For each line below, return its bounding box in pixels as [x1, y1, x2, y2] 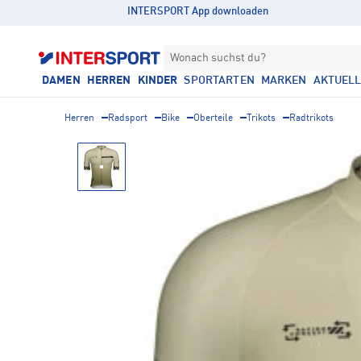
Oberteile [193, 114, 233, 123]
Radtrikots [289, 114, 334, 123]
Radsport [108, 114, 147, 123]
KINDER [137, 75, 178, 86]
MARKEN [260, 75, 307, 86]
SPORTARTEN [184, 75, 255, 86]
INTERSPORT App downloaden [127, 6, 269, 17]
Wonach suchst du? [170, 52, 266, 64]
